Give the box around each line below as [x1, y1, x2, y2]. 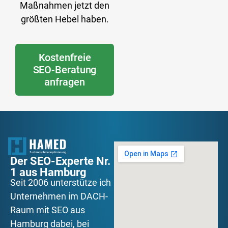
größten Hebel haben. [20, 14, 109, 25]
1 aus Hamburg [10, 166, 87, 179]
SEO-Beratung [33, 63, 97, 76]
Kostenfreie [38, 51, 91, 64]
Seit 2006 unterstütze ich [10, 177, 111, 188]
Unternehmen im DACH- [10, 191, 108, 202]
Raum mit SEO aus [10, 205, 85, 216]
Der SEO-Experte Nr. [10, 155, 110, 168]
